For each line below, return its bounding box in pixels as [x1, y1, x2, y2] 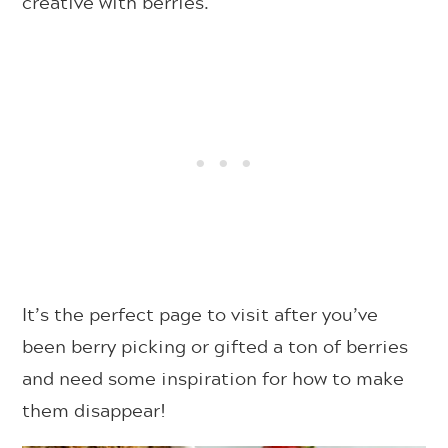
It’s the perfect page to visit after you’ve [22, 299, 379, 328]
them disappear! [22, 395, 172, 424]
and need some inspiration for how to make [22, 363, 405, 392]
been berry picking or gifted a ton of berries [22, 331, 409, 360]
